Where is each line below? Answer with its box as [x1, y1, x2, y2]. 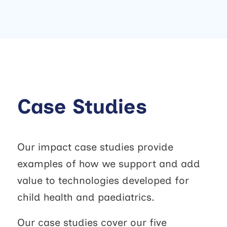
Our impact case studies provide [17, 141, 173, 154]
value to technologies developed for [17, 174, 189, 187]
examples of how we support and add [17, 158, 200, 170]
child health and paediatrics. [17, 191, 155, 204]
